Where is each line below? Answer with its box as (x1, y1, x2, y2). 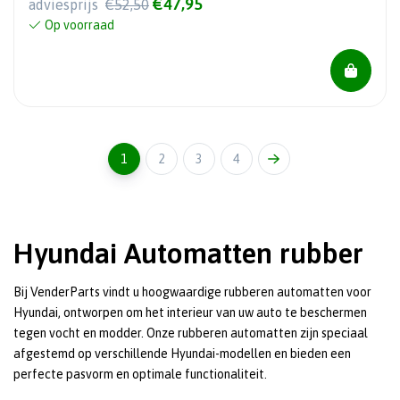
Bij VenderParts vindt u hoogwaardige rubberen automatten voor (13, 285, 371, 299)
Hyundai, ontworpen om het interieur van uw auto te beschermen (13, 305, 367, 320)
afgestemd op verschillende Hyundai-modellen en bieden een (13, 346, 351, 361)
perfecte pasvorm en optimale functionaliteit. (13, 367, 267, 381)
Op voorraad (45, 18, 114, 32)
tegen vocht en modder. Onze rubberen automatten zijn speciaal (13, 326, 368, 340)
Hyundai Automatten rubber (13, 237, 363, 270)
